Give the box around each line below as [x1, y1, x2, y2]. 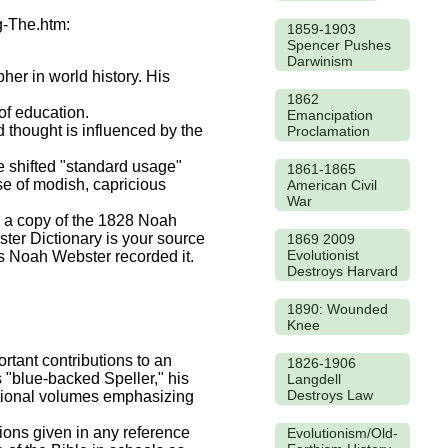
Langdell [287, 370, 341, 387]
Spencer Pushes [287, 36, 391, 53]
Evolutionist [287, 246, 359, 263]
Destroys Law [287, 386, 373, 403]
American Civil [287, 176, 377, 193]
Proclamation [287, 122, 370, 139]
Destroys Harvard [287, 262, 398, 279]
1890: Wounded [287, 300, 388, 317]
